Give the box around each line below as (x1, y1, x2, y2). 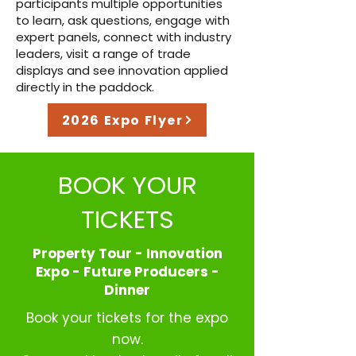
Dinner (104, 281, 150, 300)
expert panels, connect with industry (16, 29, 231, 45)
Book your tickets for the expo (26, 308, 228, 327)
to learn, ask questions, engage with (16, 12, 230, 29)
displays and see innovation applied (16, 62, 228, 79)
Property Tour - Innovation (32, 244, 222, 263)
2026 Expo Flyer (61, 110, 184, 130)
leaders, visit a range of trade (16, 45, 191, 62)
